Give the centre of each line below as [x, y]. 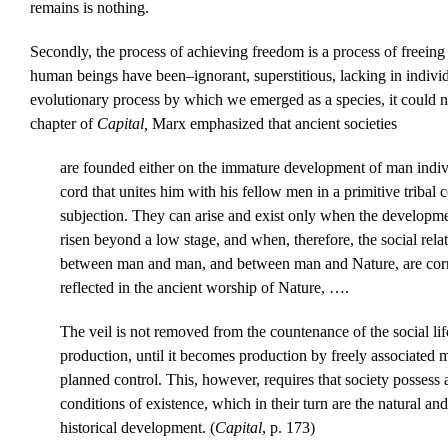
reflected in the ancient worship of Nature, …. [204, 288]
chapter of [63, 124]
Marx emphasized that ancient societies [274, 124]
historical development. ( [137, 428]
